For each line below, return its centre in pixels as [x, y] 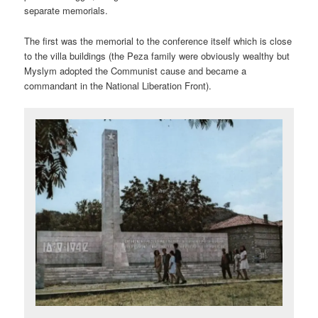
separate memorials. [66, 11]
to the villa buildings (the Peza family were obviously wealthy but [157, 55]
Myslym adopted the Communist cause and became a [136, 70]
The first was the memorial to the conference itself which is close [158, 40]
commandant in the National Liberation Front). [118, 85]
